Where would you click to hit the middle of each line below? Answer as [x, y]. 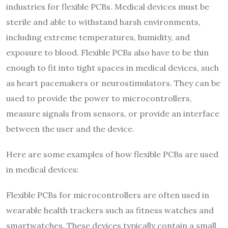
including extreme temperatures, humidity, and [98, 37]
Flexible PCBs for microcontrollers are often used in [108, 195]
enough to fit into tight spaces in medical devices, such [112, 68]
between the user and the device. [70, 129]
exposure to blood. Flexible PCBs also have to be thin [107, 53]
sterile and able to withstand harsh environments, [103, 22]
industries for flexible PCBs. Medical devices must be [108, 7]
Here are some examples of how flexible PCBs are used [112, 154]
